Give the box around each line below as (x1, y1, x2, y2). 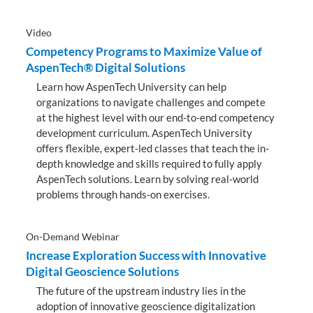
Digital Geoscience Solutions (26, 263, 180, 279)
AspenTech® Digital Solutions (26, 59, 186, 75)
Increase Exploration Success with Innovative (26, 247, 267, 263)
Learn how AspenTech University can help (36, 80, 227, 93)
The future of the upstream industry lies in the (36, 284, 247, 297)
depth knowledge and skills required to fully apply (36, 156, 263, 170)
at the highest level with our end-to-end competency (36, 110, 275, 124)
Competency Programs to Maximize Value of (26, 43, 263, 59)
